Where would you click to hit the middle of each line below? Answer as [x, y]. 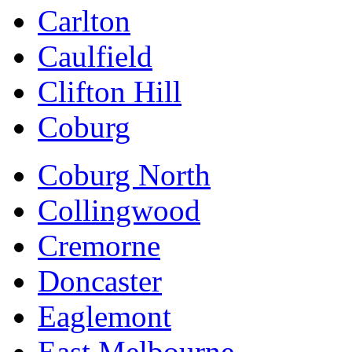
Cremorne [99, 246]
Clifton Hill [110, 92]
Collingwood [119, 211]
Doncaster [100, 281]
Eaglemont [104, 317]
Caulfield [95, 57]
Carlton [84, 21]
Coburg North [124, 175]
